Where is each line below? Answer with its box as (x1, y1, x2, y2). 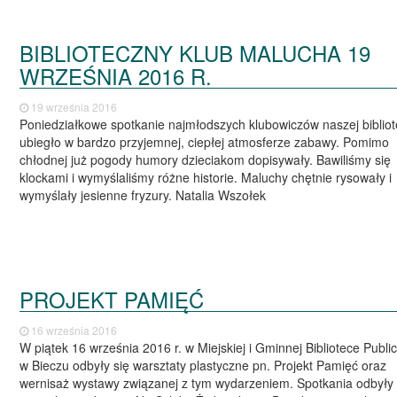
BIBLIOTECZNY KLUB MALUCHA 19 (19, 37, 371, 69)
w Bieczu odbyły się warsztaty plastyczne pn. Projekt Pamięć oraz (19, 355, 387, 374)
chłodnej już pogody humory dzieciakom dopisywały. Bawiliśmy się (19, 151, 392, 169)
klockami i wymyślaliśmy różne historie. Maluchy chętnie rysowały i (19, 168, 393, 187)
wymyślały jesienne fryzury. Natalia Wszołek (19, 186, 274, 205)
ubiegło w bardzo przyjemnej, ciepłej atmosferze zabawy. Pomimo (19, 133, 390, 152)
